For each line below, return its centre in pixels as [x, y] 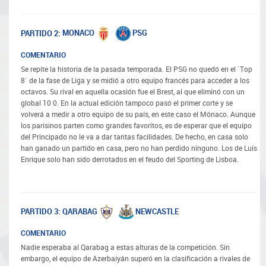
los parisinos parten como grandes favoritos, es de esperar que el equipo [136, 126]
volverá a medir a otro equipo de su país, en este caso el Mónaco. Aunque [138, 114]
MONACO [78, 33]
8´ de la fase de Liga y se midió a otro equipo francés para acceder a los [135, 80]
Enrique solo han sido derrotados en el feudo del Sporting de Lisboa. [130, 159]
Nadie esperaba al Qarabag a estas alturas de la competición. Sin [125, 248]
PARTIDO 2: [41, 33]
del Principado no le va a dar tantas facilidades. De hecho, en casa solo [134, 137]
